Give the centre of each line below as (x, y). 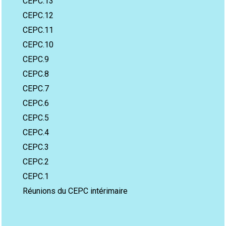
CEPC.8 (36, 74)
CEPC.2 (36, 162)
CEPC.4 (36, 132)
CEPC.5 (36, 118)
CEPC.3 (36, 147)
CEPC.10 (38, 45)
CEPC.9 (36, 59)
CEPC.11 (38, 30)
